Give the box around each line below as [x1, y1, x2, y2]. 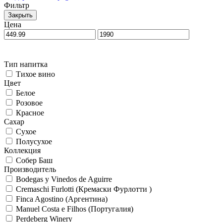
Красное [16, 108, 44, 117]
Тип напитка [4, 59, 48, 68]
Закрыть [8, 11, 33, 19]
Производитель [4, 165, 56, 173]
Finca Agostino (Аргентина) [16, 194, 108, 203]
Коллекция [4, 146, 41, 155]
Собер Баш [16, 156, 53, 165]
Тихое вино [16, 69, 55, 78]
